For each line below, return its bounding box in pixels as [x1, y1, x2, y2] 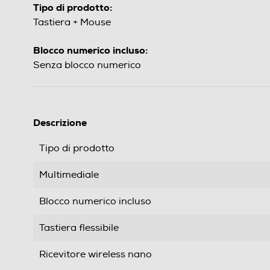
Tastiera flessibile [39, 222, 119, 234]
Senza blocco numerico [33, 59, 141, 72]
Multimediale [39, 169, 99, 181]
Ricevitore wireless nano [39, 248, 152, 261]
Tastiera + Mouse [33, 16, 111, 29]
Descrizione [33, 116, 87, 130]
